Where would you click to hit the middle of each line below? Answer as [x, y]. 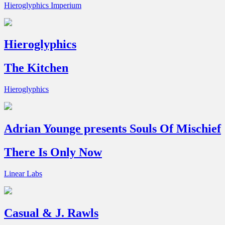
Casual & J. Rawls [51, 213]
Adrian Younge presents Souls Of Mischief [113, 129]
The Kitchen [36, 68]
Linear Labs [23, 174]
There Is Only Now [53, 152]
